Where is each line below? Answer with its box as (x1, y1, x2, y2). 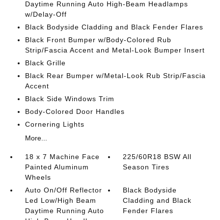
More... (25, 134, 47, 142)
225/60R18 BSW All (123, 153, 192, 161)
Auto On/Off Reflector (25, 186, 102, 194)
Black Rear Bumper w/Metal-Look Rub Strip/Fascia (25, 72, 206, 80)
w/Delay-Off (25, 10, 67, 18)
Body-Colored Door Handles (25, 108, 125, 115)
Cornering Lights (25, 120, 84, 128)
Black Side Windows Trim (25, 95, 114, 103)
